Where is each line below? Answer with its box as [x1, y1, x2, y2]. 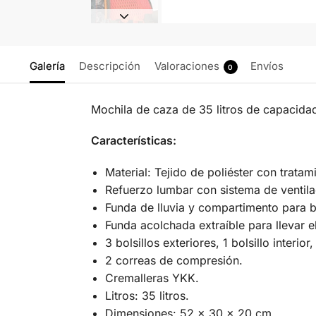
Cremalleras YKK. [104, 270, 199, 285]
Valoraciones [154, 59, 219, 73]
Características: [90, 133, 176, 148]
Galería [29, 59, 65, 73]
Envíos [250, 59, 284, 73]
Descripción [78, 59, 140, 73]
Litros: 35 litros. [104, 288, 189, 303]
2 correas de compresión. [104, 253, 243, 267]
